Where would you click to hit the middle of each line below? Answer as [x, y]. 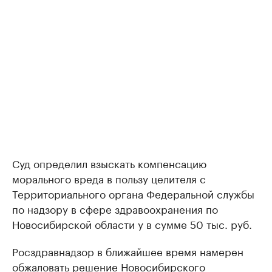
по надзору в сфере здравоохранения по [115, 208]
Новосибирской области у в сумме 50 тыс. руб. [132, 223]
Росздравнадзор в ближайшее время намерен [128, 251]
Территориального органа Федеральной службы [133, 193]
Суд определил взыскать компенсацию [109, 163]
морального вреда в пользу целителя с [109, 178]
